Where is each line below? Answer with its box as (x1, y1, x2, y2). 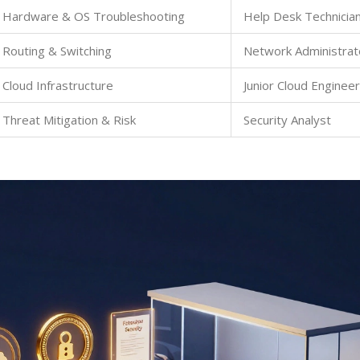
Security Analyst (243, 112, 331, 129)
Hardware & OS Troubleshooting (2, 8, 185, 25)
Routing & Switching (2, 43, 112, 59)
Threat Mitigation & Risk (2, 112, 136, 129)
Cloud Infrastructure (2, 77, 113, 94)
